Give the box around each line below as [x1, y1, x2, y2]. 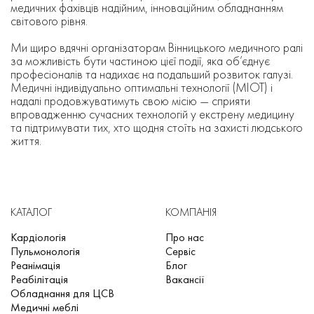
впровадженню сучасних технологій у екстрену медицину [11, 106, 294, 123]
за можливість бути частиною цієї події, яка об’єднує [11, 53, 270, 69]
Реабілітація [11, 272, 68, 287]
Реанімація [11, 258, 60, 273]
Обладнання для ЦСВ [11, 286, 114, 301]
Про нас [165, 230, 204, 245]
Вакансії [165, 272, 205, 287]
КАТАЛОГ [11, 205, 52, 220]
